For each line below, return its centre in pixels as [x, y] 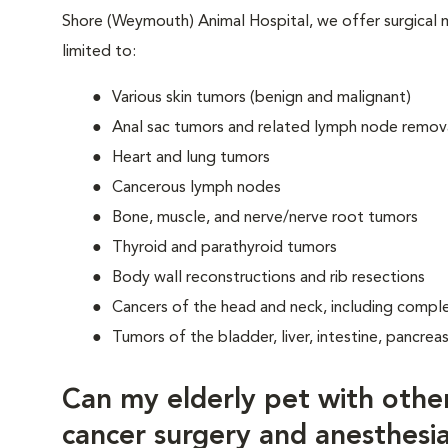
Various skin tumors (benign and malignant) [261, 98]
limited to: [99, 52]
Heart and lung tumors [191, 158]
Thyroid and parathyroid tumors [224, 248]
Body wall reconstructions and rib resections [268, 278]
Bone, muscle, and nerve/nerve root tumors [265, 218]
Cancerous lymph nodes [196, 188]
